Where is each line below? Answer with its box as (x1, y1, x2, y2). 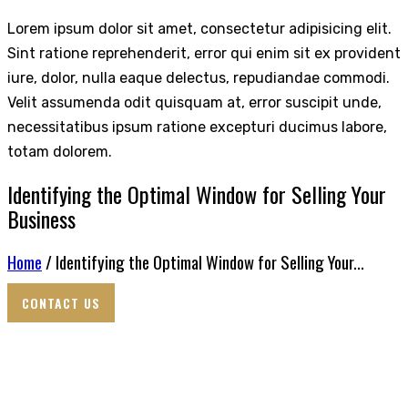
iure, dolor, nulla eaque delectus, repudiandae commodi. (7, 69, 390, 87)
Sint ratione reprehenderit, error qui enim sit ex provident (7, 45, 401, 63)
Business (7, 202, 76, 236)
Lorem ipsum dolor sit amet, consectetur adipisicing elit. (7, 20, 392, 38)
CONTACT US (22, 293, 100, 313)
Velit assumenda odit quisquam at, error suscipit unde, (7, 94, 382, 112)
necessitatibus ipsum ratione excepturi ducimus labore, (7, 118, 387, 137)
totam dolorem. (7, 143, 112, 161)
